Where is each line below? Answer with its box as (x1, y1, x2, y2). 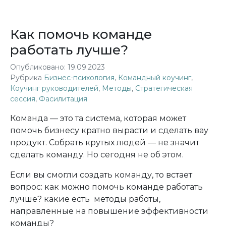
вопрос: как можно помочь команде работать (10, 182, 203, 192)
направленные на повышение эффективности (10, 206, 208, 216)
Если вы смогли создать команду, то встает (10, 170, 192, 180)
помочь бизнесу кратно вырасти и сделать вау (10, 126, 208, 135)
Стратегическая (135, 84, 193, 93)
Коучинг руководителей (10, 84, 98, 93)
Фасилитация (39, 94, 87, 103)
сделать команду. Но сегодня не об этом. (10, 150, 184, 159)
